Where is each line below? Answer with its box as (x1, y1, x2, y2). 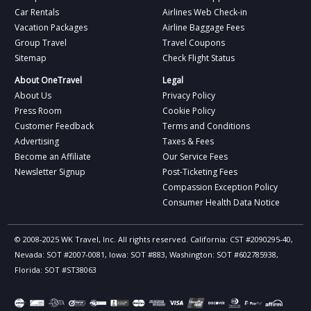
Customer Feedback (15, 119, 94, 132)
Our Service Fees (162, 150, 228, 162)
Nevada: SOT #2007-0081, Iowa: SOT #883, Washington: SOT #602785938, (15, 249, 279, 260)
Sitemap (15, 51, 47, 64)
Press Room (15, 104, 62, 117)
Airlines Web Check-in (162, 6, 247, 18)
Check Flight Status (162, 51, 235, 64)
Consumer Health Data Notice (162, 196, 280, 208)
